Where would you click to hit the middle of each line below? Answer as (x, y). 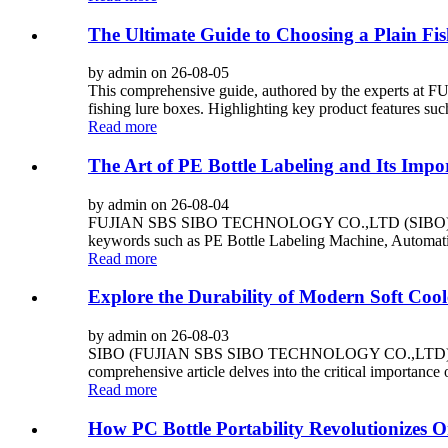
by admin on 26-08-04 (158, 204)
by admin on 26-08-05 (158, 73)
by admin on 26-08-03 (158, 336)
